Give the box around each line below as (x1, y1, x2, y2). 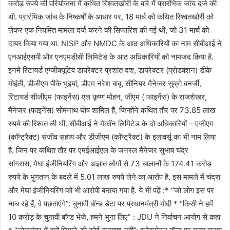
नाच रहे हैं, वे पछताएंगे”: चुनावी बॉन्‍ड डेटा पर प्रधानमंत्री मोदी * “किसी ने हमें (8, 199, 213, 208)
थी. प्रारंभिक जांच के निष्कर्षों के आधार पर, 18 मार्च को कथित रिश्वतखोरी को (8, 12, 214, 22)
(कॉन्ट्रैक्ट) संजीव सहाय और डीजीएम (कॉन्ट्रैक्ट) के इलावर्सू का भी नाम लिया (8, 132, 216, 142)
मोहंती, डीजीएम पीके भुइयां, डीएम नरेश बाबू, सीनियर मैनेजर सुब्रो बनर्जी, (8, 79, 201, 88)
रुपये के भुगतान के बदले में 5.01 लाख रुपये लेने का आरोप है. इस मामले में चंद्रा (8, 172, 220, 182)
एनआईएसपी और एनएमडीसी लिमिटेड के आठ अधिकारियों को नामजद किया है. (8, 52, 214, 62)
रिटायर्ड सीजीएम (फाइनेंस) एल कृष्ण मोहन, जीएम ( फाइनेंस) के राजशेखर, (8, 92, 207, 102)
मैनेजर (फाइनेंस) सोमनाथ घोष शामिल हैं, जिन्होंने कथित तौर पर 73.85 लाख (8, 105, 216, 115)
